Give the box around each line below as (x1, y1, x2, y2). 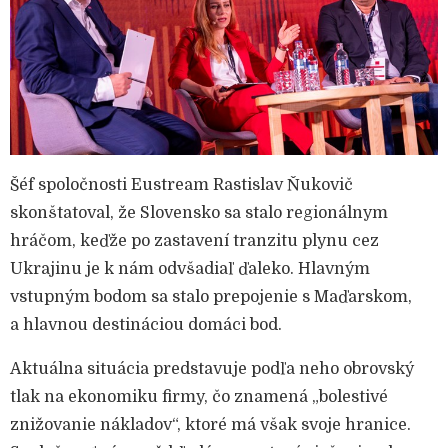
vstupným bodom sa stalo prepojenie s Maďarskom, (10, 287, 412, 306)
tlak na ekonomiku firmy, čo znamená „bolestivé (10, 387, 388, 406)
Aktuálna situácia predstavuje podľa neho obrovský (10, 359, 414, 378)
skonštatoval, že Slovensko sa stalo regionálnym (10, 203, 388, 222)
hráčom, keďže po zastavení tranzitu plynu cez (10, 231, 379, 250)
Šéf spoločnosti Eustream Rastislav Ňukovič (10, 175, 353, 194)
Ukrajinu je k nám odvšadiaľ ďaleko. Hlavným (10, 259, 370, 278)
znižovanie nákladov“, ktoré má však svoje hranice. (10, 415, 411, 434)
